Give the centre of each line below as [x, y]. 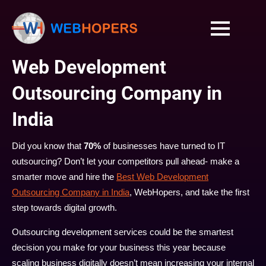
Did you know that [47, 146]
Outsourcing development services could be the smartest [123, 232]
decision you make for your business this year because [119, 247]
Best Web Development [162, 177]
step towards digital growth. [64, 208]
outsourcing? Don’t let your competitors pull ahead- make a [126, 161]
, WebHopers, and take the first [189, 192]
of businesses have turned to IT [163, 146]
